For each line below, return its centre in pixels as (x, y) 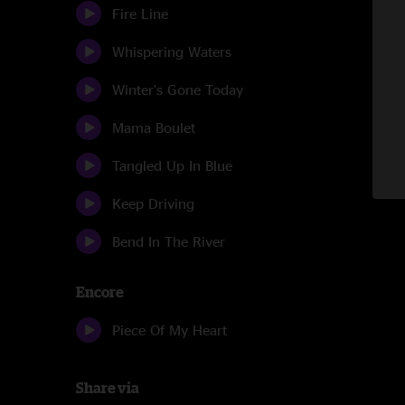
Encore (100, 292)
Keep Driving (153, 203)
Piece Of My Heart (170, 330)
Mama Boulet (154, 127)
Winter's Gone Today (178, 89)
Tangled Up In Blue (172, 165)
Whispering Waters (172, 52)
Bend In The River (169, 241)
